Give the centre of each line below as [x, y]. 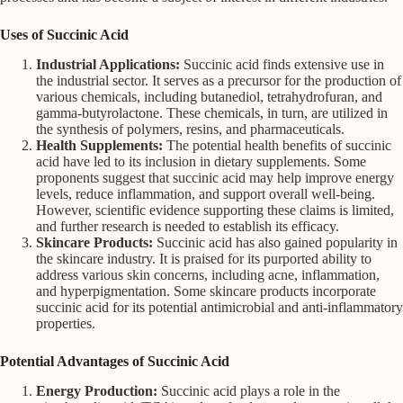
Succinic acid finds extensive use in [282, 64]
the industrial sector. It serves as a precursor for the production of [219, 80]
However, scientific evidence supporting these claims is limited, [215, 210]
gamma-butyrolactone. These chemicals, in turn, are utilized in [212, 112]
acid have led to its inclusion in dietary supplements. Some [201, 161]
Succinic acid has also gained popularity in [275, 242]
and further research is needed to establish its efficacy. [188, 226]
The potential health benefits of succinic [277, 145]
